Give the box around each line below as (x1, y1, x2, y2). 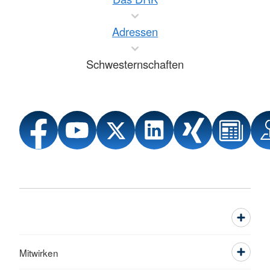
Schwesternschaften (86, 56, 184, 72)
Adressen (112, 24, 158, 40)
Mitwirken (19, 246, 58, 260)
